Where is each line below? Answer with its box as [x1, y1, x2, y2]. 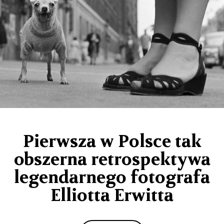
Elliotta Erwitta [50, 183, 173, 207]
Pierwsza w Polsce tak [22, 129, 201, 153]
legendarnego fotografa [14, 165, 210, 189]
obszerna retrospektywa [13, 147, 210, 171]
